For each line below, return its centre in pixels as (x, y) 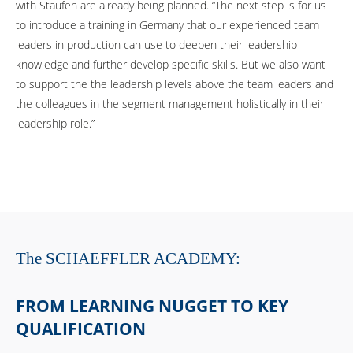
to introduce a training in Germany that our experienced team (167, 25)
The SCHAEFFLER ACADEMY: (130, 258)
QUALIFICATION (83, 329)
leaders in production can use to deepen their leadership (156, 45)
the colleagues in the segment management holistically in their (170, 104)
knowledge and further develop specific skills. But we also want (171, 65)
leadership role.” (57, 124)
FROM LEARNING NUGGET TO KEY (152, 306)
